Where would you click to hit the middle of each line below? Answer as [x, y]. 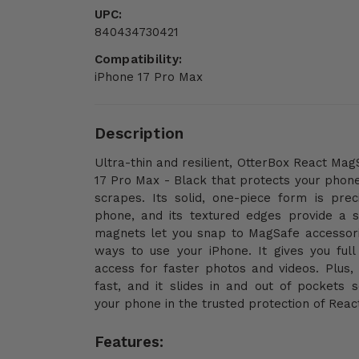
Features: [129, 342]
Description [139, 134]
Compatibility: [138, 60]
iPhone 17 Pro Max [148, 77]
